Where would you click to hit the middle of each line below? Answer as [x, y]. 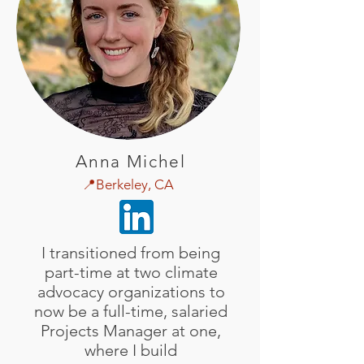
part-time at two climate [131, 272]
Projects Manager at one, [131, 331]
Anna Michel [131, 161]
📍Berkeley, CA [128, 184]
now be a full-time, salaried [131, 311]
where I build [131, 350]
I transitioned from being [131, 253]
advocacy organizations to [131, 292]
